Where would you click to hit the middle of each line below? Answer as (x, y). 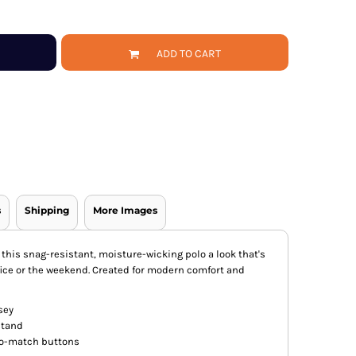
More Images (125, 211)
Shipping (47, 211)
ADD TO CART (189, 53)
